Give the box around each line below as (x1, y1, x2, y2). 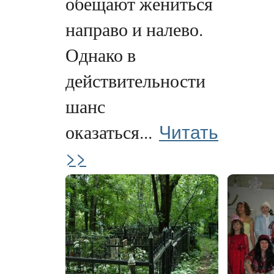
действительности (65, 68, 206, 93)
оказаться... (65, 120, 152, 144)
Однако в (65, 43, 136, 67)
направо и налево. (65, 17, 203, 42)
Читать (159, 118, 218, 144)
